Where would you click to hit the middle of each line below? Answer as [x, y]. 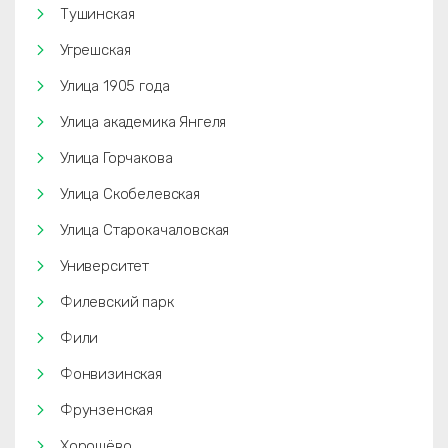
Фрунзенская [107, 410]
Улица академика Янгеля [143, 122]
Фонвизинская [111, 374]
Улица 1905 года [115, 86]
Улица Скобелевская [130, 194]
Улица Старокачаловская [145, 230]
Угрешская [95, 50]
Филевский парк [117, 302]
